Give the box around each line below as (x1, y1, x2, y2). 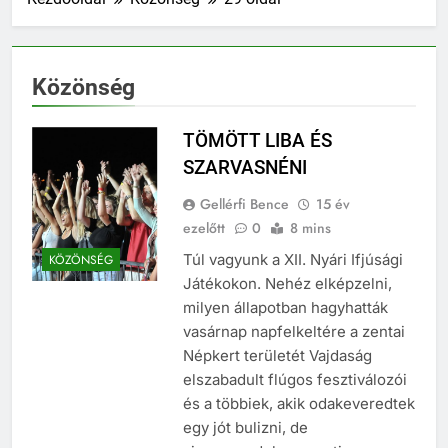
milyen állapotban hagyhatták (182, 298, 388, 318)
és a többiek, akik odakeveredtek (182, 394, 415, 414)
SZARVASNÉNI (182, 156, 307, 180)
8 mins (289, 218, 331, 239)
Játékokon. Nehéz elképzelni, (182, 274, 392, 294)
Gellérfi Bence (199, 194, 289, 215)
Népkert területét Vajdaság (182, 346, 372, 366)
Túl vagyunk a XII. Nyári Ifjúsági (182, 250, 403, 270)
